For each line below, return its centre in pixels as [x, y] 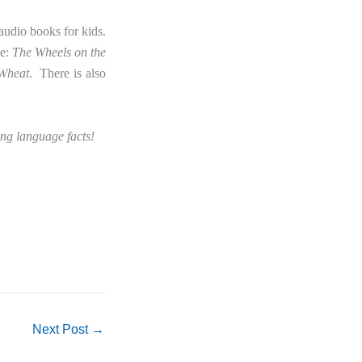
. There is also [67, 74]
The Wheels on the [59, 53]
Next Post [62, 330]
